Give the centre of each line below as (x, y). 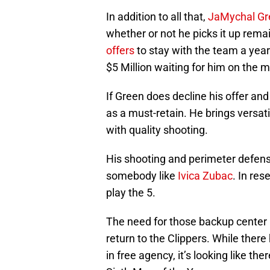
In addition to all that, (157, 17)
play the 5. (131, 193)
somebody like (142, 176)
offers (120, 51)
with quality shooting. (157, 130)
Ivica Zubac (205, 176)
